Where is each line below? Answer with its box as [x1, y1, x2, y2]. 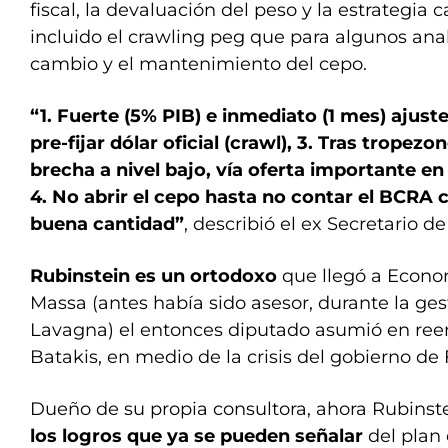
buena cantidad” [30, 213, 184, 235]
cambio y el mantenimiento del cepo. [30, 53, 367, 75]
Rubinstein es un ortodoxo [30, 265, 282, 287]
